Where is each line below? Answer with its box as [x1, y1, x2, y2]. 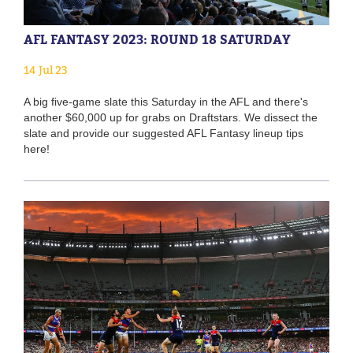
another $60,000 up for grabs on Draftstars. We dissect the [24, 110, 318, 124]
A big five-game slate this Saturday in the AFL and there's [24, 95, 308, 108]
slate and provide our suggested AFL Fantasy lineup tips [24, 126, 303, 139]
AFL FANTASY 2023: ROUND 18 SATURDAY [24, 31, 291, 47]
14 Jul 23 [24, 62, 68, 76]
